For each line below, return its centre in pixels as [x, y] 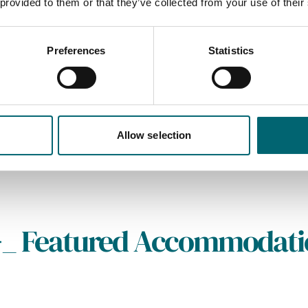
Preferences [76, 50]
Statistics [231, 50]
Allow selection [154, 135]
